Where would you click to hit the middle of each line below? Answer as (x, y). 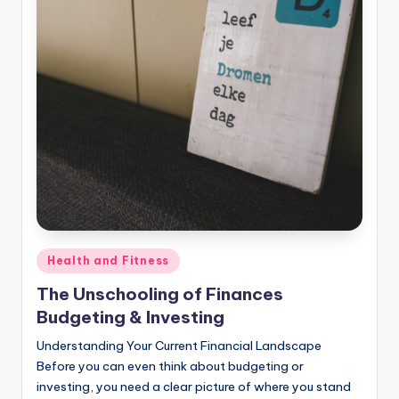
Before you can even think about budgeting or (170, 366)
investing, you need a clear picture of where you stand (194, 386)
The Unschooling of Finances (160, 293)
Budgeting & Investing (130, 317)
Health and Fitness (108, 260)
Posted (56, 257)
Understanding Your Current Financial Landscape (179, 345)
